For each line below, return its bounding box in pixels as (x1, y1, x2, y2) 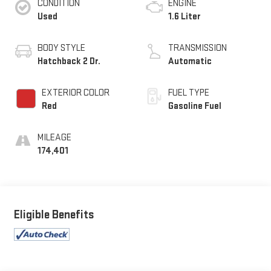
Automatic (168, 56, 212, 68)
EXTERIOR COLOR (41, 87, 109, 99)
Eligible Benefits (13, 207, 94, 223)
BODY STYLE (37, 42, 85, 54)
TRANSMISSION (168, 42, 227, 54)
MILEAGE (37, 132, 71, 144)
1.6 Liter (168, 11, 201, 23)
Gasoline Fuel (168, 100, 221, 113)
